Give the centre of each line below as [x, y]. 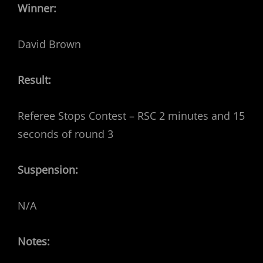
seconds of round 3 [65, 134]
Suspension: [48, 170]
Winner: [37, 8]
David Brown [49, 44]
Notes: [34, 241]
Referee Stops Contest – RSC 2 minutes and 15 [131, 116]
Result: [34, 80]
